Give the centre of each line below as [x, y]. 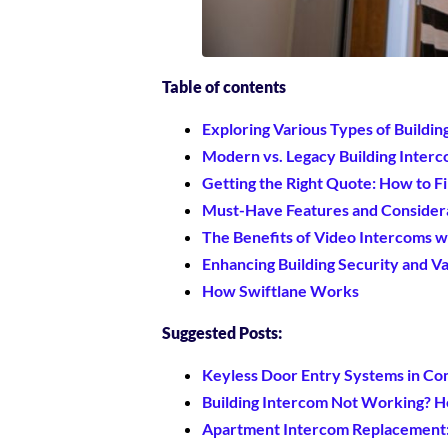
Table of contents [224, 86]
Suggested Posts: [222, 332]
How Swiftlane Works [280, 290]
